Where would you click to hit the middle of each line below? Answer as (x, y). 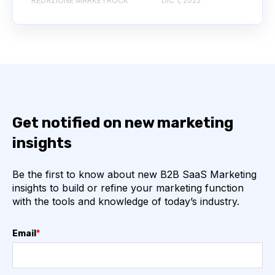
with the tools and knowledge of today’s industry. (126, 201)
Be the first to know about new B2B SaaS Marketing (134, 174)
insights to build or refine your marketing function (128, 188)
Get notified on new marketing (123, 123)
